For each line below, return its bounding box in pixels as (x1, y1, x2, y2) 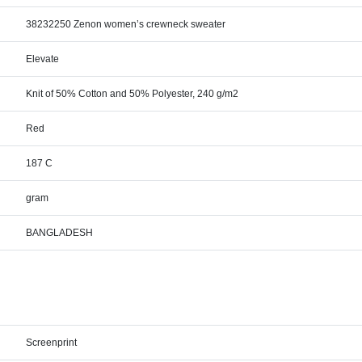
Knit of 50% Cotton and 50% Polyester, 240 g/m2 (26, 88, 239, 99)
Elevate (26, 53, 60, 65)
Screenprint (26, 337, 78, 348)
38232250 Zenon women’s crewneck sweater (26, 19, 226, 30)
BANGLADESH (26, 227, 94, 238)
